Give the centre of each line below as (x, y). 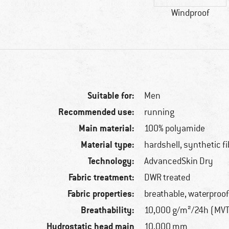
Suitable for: (111, 96)
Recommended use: (97, 112)
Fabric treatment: (102, 177)
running (159, 112)
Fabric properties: (101, 194)
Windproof (190, 13)
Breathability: (108, 210)
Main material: (107, 128)
